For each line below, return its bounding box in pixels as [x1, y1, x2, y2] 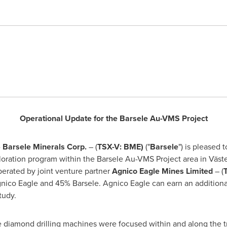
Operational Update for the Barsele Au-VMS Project [19, 112, 208, 124]
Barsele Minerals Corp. [2, 141, 89, 153]
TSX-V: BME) [97, 141, 145, 153]
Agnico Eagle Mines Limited [111, 165, 213, 177]
